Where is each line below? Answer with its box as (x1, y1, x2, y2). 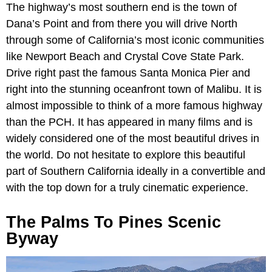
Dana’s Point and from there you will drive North (6, 18, 237, 30)
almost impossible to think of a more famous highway (6, 100, 262, 112)
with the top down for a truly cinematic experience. (6, 182, 251, 194)
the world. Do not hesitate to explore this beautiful (6, 149, 245, 161)
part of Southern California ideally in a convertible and (6, 165, 265, 178)
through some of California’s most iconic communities (6, 34, 264, 47)
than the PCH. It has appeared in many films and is (6, 116, 253, 129)
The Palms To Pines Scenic (6, 213, 221, 232)
